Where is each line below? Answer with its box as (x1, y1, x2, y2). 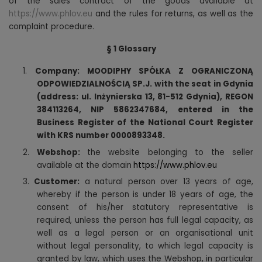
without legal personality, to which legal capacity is (37, 240, 253, 252)
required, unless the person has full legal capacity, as (37, 215, 253, 226)
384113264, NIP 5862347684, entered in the (37, 104, 253, 116)
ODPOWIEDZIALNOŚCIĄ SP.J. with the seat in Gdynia (37, 78, 253, 90)
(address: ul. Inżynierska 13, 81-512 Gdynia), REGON (37, 91, 253, 103)
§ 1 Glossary (106, 43, 156, 55)
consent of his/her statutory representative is (37, 202, 253, 213)
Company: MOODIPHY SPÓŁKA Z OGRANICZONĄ (35, 65, 254, 77)
